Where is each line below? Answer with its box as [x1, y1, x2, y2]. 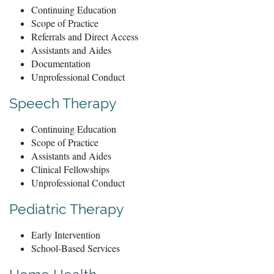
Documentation [31, 56, 94, 70]
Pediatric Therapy [9, 200, 124, 217]
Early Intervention [31, 228, 100, 241]
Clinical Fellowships [31, 162, 109, 176]
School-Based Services [31, 241, 120, 254]
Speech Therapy [9, 94, 116, 111]
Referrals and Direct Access [31, 29, 138, 43]
